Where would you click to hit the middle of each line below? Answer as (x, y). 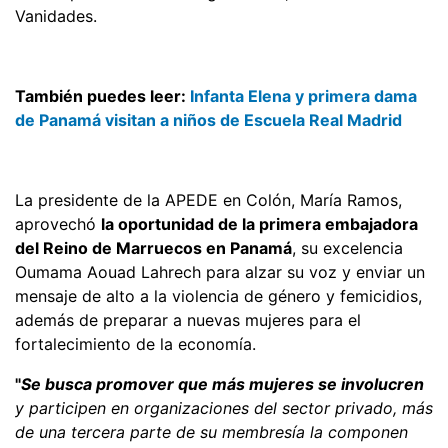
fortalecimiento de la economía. (135, 343)
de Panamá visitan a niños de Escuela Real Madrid (210, 119)
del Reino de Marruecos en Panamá (153, 247)
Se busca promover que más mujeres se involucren (222, 383)
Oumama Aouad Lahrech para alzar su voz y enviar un (220, 271)
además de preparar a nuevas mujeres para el (188, 319)
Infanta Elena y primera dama (303, 95)
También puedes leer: (102, 95)
